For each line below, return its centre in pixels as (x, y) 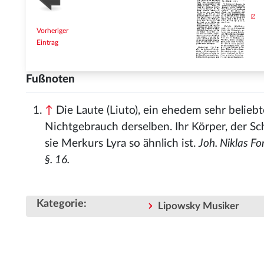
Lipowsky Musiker (198, 206)
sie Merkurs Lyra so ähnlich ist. (122, 143)
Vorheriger (52, 31)
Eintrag (47, 42)
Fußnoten (50, 79)
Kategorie (60, 204)
